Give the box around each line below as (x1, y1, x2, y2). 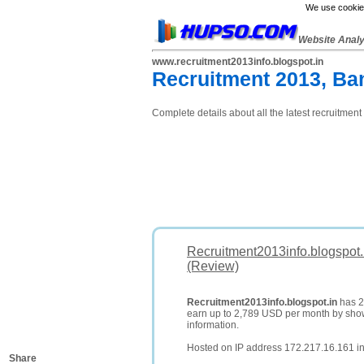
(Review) (187, 259, 239, 273)
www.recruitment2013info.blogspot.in (152, 56, 323, 67)
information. (187, 319, 239, 331)
